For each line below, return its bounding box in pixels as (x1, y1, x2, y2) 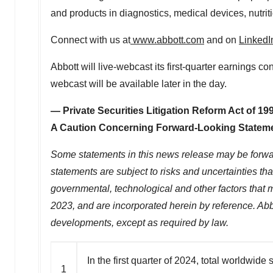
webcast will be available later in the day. (51, 78, 227, 89)
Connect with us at (51, 34, 130, 45)
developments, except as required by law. (51, 217, 229, 228)
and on (204, 34, 239, 45)
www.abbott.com (130, 34, 204, 45)
